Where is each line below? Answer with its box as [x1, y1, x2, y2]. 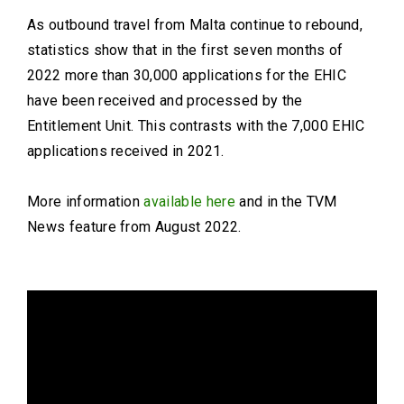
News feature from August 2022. [27, 218, 242, 236]
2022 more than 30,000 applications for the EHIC [27, 67, 347, 85]
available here [143, 193, 235, 211]
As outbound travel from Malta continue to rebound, [27, 16, 363, 34]
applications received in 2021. [27, 142, 225, 161]
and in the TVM [234, 193, 337, 211]
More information [27, 193, 144, 211]
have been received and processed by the [27, 92, 303, 110]
